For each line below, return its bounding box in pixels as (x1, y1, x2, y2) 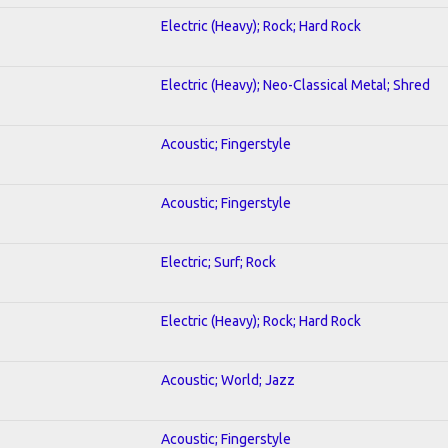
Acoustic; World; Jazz (161, 371, 295, 388)
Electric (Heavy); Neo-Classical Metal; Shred (161, 76, 430, 93)
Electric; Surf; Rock (161, 253, 276, 270)
